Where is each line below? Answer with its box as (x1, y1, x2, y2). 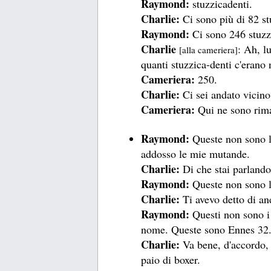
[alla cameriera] (179, 44, 238, 56)
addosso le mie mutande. (141, 146, 250, 161)
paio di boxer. (141, 252, 201, 267)
